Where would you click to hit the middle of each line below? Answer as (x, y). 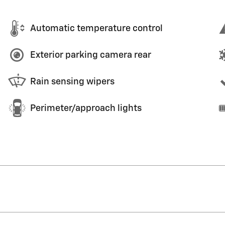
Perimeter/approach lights (86, 108)
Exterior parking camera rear (91, 55)
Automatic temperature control (96, 28)
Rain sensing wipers (72, 82)
